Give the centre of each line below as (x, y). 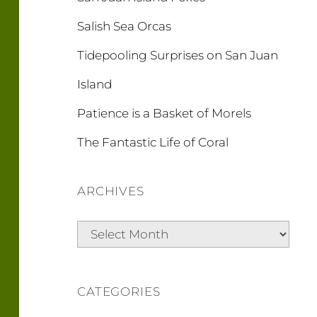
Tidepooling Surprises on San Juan (178, 55)
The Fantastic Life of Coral (153, 142)
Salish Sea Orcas (124, 26)
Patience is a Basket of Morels (164, 113)
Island (94, 84)
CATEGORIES (119, 292)
